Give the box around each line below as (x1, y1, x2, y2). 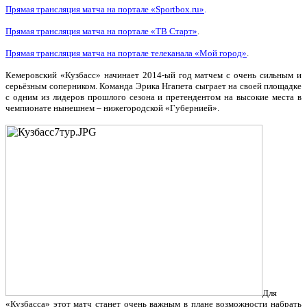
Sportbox (156, 4, 190, 14)
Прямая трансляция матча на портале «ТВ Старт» (5, 26, 197, 36)
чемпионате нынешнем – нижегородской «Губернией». (5, 103, 219, 113)
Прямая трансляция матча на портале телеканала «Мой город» (5, 48, 247, 58)
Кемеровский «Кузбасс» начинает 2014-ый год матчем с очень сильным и (5, 70, 302, 80)
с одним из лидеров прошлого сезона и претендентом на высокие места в (5, 92, 302, 102)
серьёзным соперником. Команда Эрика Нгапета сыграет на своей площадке (5, 81, 302, 91)
